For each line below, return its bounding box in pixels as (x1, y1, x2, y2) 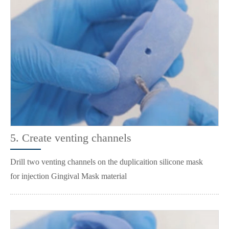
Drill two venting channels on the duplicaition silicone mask (10, 157, 203, 167)
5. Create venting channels (10, 131, 131, 145)
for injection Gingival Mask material (10, 172, 127, 181)
